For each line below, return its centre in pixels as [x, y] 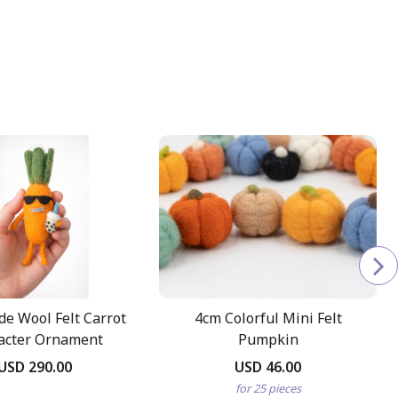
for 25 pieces [268, 388]
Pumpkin [268, 339]
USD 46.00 [268, 366]
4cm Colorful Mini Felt [268, 318]
